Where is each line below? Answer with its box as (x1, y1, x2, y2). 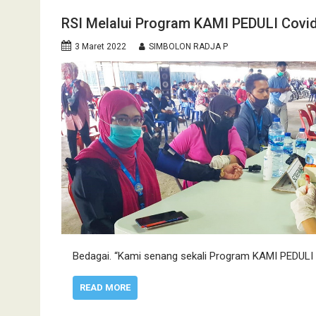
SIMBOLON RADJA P (149, 41, 228, 51)
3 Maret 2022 (75, 41, 126, 51)
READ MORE (79, 281, 130, 293)
